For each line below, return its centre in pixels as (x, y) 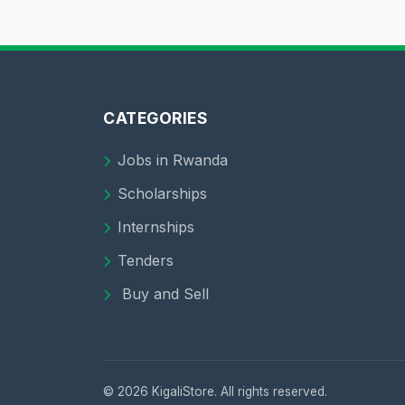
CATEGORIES (155, 118)
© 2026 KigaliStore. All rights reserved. (215, 392)
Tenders (146, 261)
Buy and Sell (163, 294)
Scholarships (162, 194)
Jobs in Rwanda (173, 160)
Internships (156, 227)
